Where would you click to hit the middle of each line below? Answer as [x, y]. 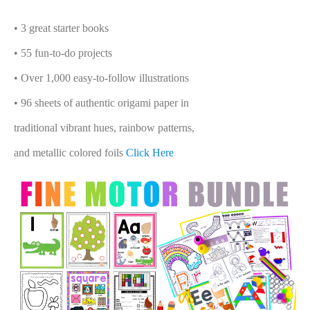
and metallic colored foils [69, 152]
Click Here [148, 152]
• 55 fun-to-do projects [63, 53]
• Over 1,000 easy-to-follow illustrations [101, 77]
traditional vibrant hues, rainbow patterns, [104, 127]
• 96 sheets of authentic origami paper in [101, 102]
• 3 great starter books [61, 28]
